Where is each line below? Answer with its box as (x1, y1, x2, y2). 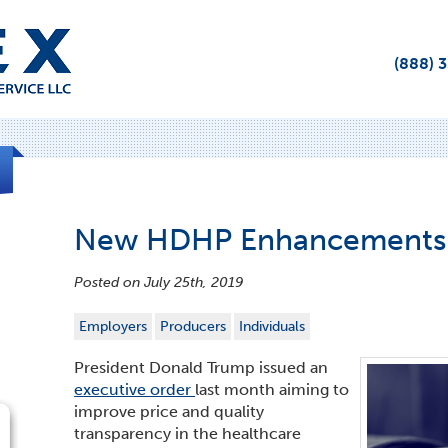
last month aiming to (195, 380, 350, 399)
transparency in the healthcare (74, 424, 302, 443)
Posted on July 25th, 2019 (74, 274, 244, 291)
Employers (79, 318, 148, 335)
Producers (160, 318, 227, 335)
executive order (74, 380, 196, 399)
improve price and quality (74, 402, 265, 421)
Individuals (239, 318, 306, 335)
